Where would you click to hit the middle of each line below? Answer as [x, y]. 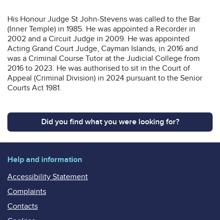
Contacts [23, 206]
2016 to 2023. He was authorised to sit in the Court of [99, 68]
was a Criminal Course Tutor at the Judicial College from [104, 58]
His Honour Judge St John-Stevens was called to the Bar [104, 19]
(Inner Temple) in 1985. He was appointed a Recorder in [101, 29]
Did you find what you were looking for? [110, 122]
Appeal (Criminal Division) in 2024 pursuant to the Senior [105, 78]
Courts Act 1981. [34, 88]
